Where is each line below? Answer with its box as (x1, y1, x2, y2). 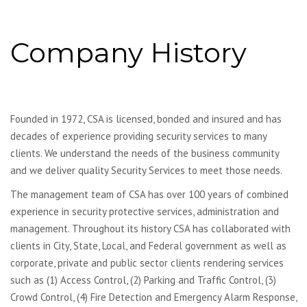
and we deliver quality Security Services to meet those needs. (10, 164, 282, 177)
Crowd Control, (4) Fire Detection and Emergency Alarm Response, (10, 291, 297, 304)
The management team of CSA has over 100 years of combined (10, 188, 288, 201)
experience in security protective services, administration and (10, 205, 279, 218)
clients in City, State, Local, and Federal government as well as (10, 239, 286, 252)
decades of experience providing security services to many (10, 130, 267, 143)
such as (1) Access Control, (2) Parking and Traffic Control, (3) (10, 273, 276, 286)
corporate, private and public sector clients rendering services (10, 256, 284, 269)
